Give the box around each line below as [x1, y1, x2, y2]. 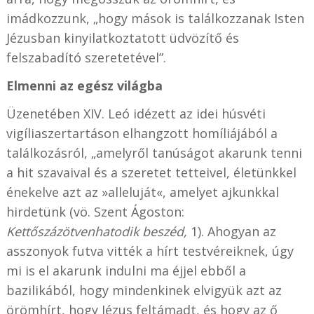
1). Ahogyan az [186, 222, 276, 240]
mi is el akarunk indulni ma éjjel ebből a [6, 261, 246, 279]
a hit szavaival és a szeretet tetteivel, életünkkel [6, 163, 296, 181]
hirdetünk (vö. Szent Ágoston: [6, 203, 184, 220]
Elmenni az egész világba [6, 76, 163, 94]
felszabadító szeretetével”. [6, 48, 166, 66]
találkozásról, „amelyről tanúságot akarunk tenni [6, 144, 302, 161]
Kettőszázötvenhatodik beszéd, [6, 222, 187, 240]
